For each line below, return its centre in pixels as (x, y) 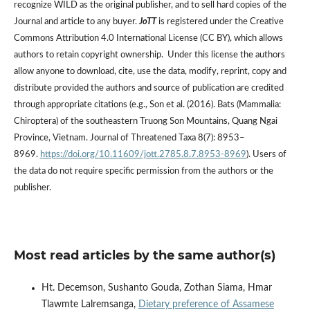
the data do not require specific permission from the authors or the (143, 171)
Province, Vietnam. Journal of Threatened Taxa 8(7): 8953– (129, 138)
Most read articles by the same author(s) (144, 255)
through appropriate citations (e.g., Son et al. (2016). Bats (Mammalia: (147, 104)
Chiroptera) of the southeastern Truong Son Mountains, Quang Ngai (145, 121)
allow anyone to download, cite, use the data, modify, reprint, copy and (150, 71)
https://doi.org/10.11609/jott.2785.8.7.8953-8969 (143, 154)
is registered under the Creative (220, 21)
